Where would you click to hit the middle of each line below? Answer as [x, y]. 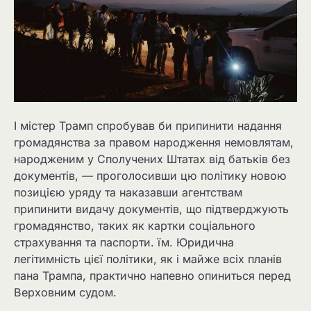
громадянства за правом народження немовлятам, [154, 142]
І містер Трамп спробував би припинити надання [148, 125]
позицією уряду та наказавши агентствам [128, 192]
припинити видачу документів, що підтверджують [151, 209]
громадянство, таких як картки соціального [135, 225]
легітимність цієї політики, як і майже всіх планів [148, 259]
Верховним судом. [65, 292]
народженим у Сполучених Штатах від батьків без [152, 159]
